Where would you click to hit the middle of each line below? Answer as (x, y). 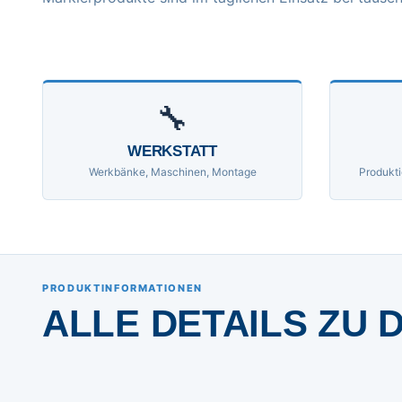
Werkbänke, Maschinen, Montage (172, 171)
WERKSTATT (172, 151)
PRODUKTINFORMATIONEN (122, 288)
